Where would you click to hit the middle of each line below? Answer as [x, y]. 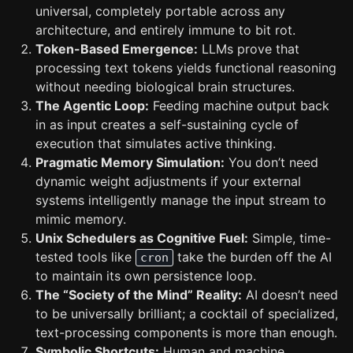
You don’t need [271, 162]
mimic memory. [81, 219]
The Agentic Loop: [92, 106]
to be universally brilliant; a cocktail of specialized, [187, 314]
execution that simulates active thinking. [156, 143]
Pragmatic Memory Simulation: [130, 162]
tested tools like [85, 257]
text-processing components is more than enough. [186, 333]
